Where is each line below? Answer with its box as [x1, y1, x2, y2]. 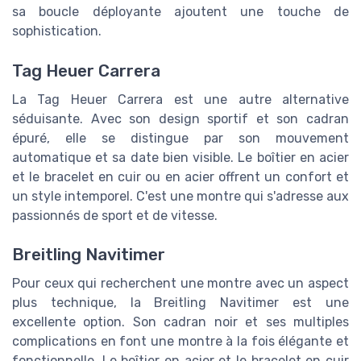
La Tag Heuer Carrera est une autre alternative [12, 91, 349, 107]
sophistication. [12, 23, 102, 39]
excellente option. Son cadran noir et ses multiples [12, 314, 349, 330]
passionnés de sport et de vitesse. [12, 207, 218, 223]
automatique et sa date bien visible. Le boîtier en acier [12, 149, 349, 165]
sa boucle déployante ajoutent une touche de [12, 4, 349, 20]
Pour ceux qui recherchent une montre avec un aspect [12, 276, 349, 292]
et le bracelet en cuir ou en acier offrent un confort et [12, 168, 349, 185]
